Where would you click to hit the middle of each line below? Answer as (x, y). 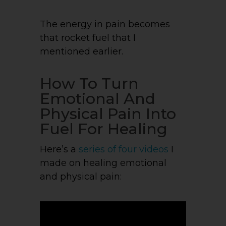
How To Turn (89, 84)
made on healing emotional (103, 163)
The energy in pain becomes (105, 24)
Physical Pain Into (108, 114)
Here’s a (59, 150)
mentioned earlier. (81, 52)
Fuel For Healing (104, 129)
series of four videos (124, 150)
